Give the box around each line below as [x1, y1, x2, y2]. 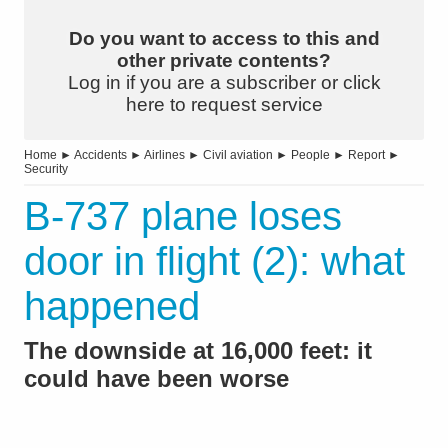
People [291, 148, 330, 163]
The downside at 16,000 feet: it [24, 337, 372, 365]
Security [24, 162, 68, 177]
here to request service [125, 94, 323, 116]
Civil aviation [203, 148, 273, 163]
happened [24, 284, 200, 329]
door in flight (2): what [24, 239, 405, 284]
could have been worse [24, 365, 289, 393]
